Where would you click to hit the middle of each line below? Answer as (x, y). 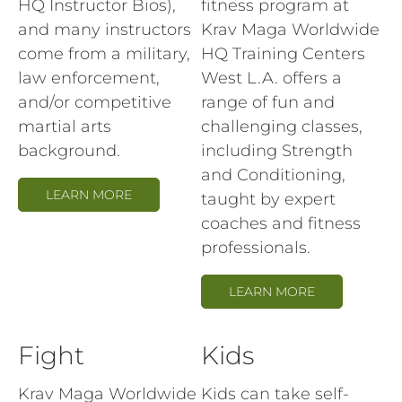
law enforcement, (89, 79)
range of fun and (268, 103)
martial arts (65, 127)
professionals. (256, 248)
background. (69, 151)
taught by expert (268, 200)
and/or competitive (95, 103)
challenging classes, (282, 127)
